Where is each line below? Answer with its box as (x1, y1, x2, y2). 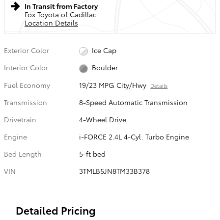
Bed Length (4, 148, 42, 159)
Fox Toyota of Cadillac (25, 9, 96, 19)
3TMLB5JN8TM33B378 (79, 165, 150, 176)
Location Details (25, 18, 78, 27)
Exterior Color (4, 45, 49, 55)
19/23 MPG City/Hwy (79, 80, 147, 90)
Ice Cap (91, 45, 116, 55)
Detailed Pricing (16, 202, 96, 217)
